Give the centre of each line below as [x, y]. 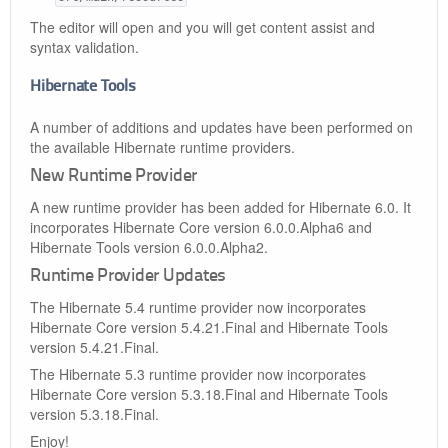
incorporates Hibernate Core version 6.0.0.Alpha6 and [201, 227]
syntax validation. [84, 47]
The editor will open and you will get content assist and [202, 27]
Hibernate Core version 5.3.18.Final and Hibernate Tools [209, 394]
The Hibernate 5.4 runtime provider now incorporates [198, 307]
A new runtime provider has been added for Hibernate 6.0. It [220, 207]
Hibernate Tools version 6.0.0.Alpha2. [149, 247]
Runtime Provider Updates [128, 276]
